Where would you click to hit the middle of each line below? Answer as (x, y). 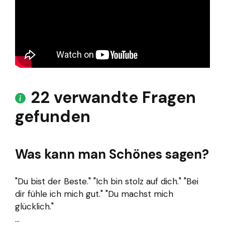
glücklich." (34, 207)
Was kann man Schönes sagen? (112, 154)
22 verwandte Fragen (113, 97)
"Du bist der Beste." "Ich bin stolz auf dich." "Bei (107, 182)
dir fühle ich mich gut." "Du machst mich (94, 194)
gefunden (53, 116)
